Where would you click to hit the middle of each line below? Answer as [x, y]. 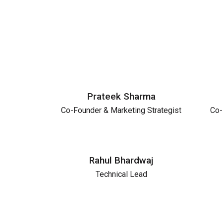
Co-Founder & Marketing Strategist [121, 110]
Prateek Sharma [121, 96]
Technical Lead [121, 174]
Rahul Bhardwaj [121, 160]
